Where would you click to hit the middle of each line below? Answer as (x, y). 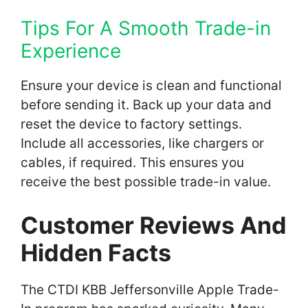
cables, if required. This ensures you (132, 163)
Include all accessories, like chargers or (142, 144)
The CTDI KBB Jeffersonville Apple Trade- (150, 289)
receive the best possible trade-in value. (147, 182)
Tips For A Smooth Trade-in (146, 29)
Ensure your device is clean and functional (151, 86)
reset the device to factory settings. (131, 124)
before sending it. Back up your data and (146, 105)
